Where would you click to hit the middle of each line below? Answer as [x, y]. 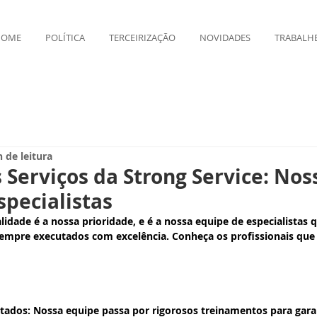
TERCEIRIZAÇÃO [142, 38]
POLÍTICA [65, 38]
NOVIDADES [225, 38]
